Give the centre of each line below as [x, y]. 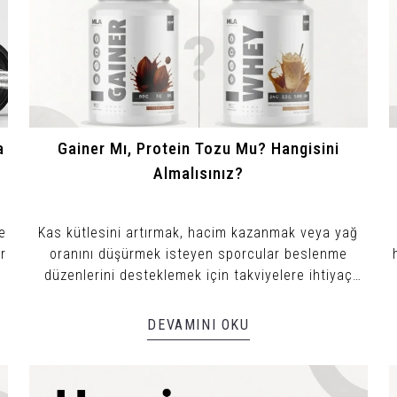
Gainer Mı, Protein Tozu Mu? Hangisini [198, 148]
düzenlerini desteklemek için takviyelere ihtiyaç [198, 275]
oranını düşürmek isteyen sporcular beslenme [198, 253]
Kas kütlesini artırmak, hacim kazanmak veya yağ [198, 232]
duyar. [198, 296]
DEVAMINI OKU [198, 324]
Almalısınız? [198, 173]
